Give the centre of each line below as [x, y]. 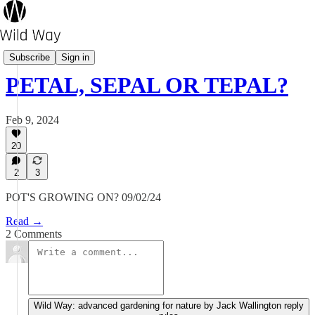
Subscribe [30, 57]
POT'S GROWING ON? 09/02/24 [83, 197]
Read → [24, 221]
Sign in [75, 57]
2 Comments [34, 234]
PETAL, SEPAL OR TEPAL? [147, 85]
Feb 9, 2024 [32, 120]
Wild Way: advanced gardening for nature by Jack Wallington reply [169, 306]
